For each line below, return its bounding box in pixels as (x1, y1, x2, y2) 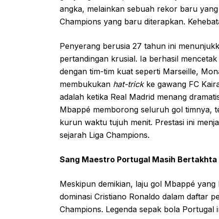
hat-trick (113, 79, 144, 89)
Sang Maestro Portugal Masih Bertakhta (60, 154, 217, 164)
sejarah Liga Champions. (60, 130, 150, 140)
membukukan (60, 79, 113, 89)
